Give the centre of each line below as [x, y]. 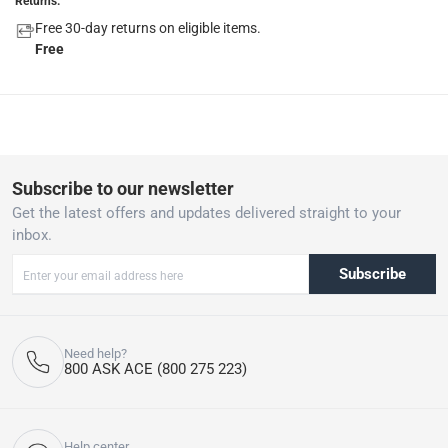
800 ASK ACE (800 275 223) [155, 369]
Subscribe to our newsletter [123, 189]
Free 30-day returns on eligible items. [148, 27]
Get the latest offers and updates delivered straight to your [206, 213]
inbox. [32, 235]
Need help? [95, 354]
